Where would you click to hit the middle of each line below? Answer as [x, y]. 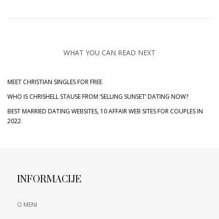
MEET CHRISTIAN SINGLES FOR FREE [55, 82]
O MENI [27, 204]
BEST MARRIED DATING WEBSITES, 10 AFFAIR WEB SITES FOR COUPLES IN [105, 111]
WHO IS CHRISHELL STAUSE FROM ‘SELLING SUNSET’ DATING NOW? [98, 96]
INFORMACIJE [49, 179]
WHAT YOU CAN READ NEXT [109, 52]
